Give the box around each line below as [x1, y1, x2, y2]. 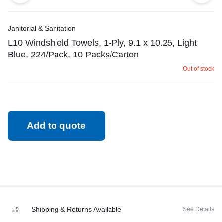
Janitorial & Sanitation [8, 24, 76, 32]
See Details [183, 206, 214, 213]
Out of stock [183, 65, 214, 72]
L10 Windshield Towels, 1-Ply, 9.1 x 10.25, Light [8, 38, 197, 48]
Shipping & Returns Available [31, 205, 121, 214]
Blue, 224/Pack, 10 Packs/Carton [8, 50, 139, 59]
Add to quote [27, 120, 86, 131]
